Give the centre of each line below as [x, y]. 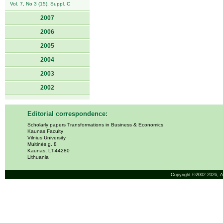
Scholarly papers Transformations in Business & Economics [95, 125]
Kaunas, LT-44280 [49, 151]
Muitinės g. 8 [42, 144]
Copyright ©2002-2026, [195, 175]
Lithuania [38, 157]
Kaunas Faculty [45, 131]
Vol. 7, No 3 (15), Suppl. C [40, 4]
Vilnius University [47, 138]
